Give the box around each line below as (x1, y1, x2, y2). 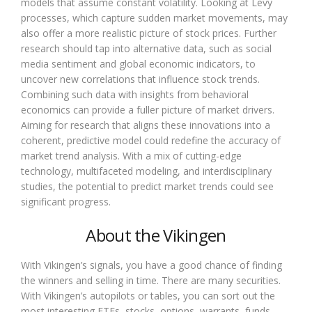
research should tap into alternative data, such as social (21, 41, 272, 55)
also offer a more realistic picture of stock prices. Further (21, 26, 276, 40)
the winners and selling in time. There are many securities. (21, 273, 281, 287)
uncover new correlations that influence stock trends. (21, 72, 260, 86)
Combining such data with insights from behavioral (21, 87, 249, 101)
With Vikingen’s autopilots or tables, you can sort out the (21, 288, 275, 302)
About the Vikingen (86, 223, 226, 247)
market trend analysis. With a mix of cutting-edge (21, 148, 242, 162)
